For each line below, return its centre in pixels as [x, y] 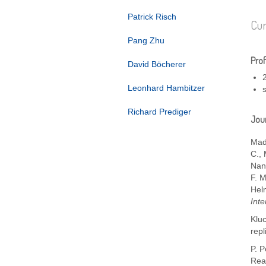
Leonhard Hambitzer [166, 88]
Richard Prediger [159, 112]
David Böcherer [157, 64]
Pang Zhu [146, 40]
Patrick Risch [152, 17]
